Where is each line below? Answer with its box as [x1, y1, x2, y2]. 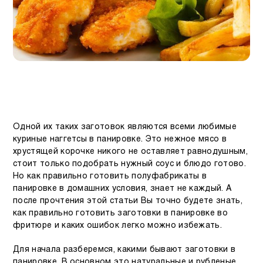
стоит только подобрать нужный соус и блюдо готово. [13, 160, 247, 168]
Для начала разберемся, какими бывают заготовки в [13, 245, 236, 254]
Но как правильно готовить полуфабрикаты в [13, 172, 207, 180]
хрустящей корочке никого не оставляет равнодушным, [13, 147, 248, 156]
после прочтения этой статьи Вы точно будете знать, [13, 197, 243, 205]
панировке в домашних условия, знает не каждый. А [13, 184, 232, 193]
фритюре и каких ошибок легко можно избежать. [13, 221, 222, 230]
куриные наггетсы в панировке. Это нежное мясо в [13, 135, 227, 143]
